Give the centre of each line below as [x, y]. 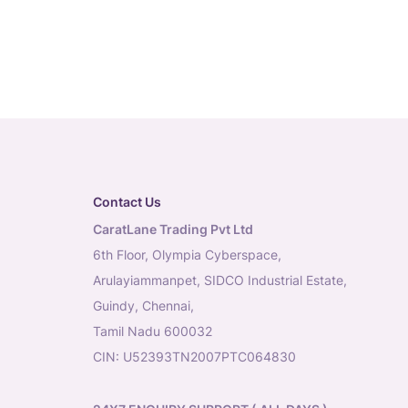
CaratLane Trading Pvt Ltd [173, 229]
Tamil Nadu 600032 [153, 331]
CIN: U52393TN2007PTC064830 [194, 357]
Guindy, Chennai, [143, 306]
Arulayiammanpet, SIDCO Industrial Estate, [220, 280]
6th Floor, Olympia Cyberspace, [187, 255]
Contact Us [127, 202]
